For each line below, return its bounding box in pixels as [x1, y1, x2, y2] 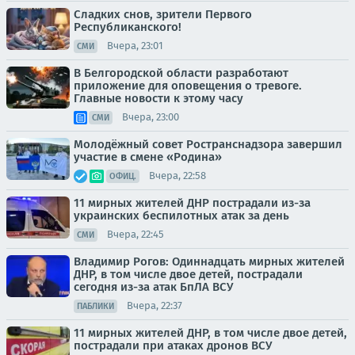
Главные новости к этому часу [74, 90, 243, 105]
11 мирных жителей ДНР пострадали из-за [74, 195, 311, 210]
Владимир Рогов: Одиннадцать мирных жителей [74, 254, 345, 269]
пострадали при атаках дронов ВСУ [74, 338, 272, 353]
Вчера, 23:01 [107, 40, 163, 52]
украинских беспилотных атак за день [74, 208, 289, 223]
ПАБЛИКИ [77, 300, 114, 311]
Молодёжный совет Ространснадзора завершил [74, 136, 342, 151]
